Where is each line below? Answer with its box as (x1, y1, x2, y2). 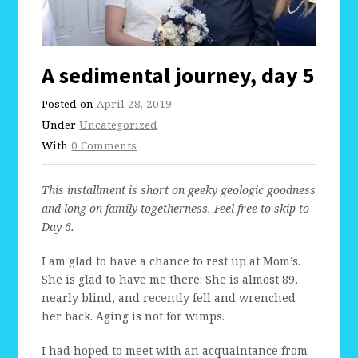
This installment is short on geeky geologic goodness (42, 182, 316, 198)
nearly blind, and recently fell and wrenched (42, 290, 296, 306)
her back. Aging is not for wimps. (42, 308, 225, 324)
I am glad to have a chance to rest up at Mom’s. (42, 253, 301, 269)
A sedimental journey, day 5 (42, 61, 316, 90)
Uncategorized (79, 117, 158, 133)
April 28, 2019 (97, 97, 173, 112)
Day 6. (42, 219, 75, 235)
